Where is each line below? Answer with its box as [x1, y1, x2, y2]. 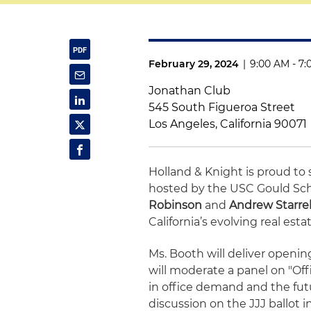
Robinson [149, 199, 203, 212]
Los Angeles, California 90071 [149, 117, 308, 131]
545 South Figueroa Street [149, 101, 296, 114]
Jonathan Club [149, 84, 231, 97]
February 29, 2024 [149, 58, 239, 70]
